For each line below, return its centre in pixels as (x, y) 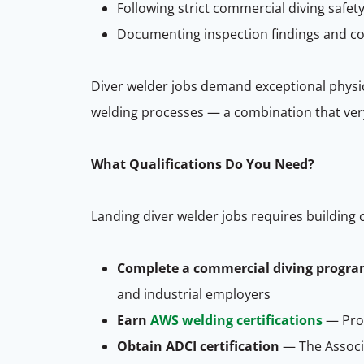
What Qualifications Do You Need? (203, 164)
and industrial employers (194, 294)
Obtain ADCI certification (198, 346)
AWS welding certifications (236, 320)
